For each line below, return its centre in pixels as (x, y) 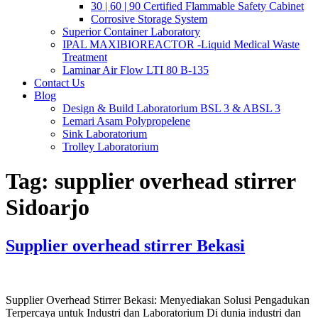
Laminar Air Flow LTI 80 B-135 (136, 70)
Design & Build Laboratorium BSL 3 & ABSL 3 (171, 108)
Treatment (85, 57)
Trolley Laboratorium (110, 147)
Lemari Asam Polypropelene (126, 121)
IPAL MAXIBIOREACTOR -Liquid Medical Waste (181, 44)
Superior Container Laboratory (131, 32)
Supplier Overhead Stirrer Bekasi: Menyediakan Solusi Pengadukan (158, 300)
